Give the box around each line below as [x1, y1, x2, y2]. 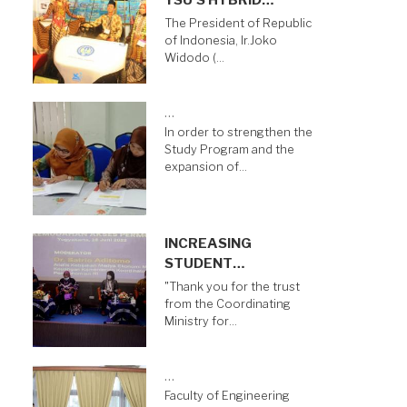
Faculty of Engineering [164, 389, 290, 403]
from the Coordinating [164, 297, 291, 312]
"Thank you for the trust [164, 280, 300, 294]
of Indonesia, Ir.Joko [164, 34, 277, 48]
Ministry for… [164, 314, 237, 329]
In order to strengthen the [164, 125, 313, 140]
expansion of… [164, 160, 247, 174]
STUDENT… [164, 255, 244, 273]
